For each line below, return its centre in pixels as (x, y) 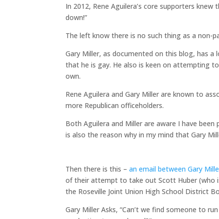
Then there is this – (98, 169)
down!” (77, 18)
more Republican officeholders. (115, 106)
